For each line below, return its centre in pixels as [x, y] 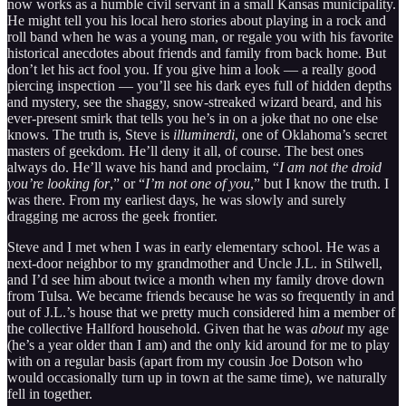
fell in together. [50, 393]
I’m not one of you [198, 183]
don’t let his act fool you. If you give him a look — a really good [192, 69]
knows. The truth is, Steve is [90, 134]
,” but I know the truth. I [319, 183]
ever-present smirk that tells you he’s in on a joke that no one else [193, 118]
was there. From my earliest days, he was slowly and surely [177, 199]
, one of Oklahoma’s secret [311, 134]
